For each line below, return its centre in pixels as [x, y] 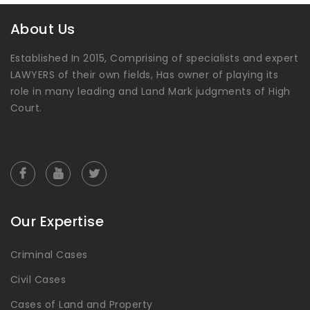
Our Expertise [57, 222]
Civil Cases [38, 280]
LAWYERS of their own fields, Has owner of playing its [145, 75]
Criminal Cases [49, 255]
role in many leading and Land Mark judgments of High [151, 92]
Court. [26, 108]
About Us [43, 29]
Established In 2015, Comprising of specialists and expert [155, 58]
